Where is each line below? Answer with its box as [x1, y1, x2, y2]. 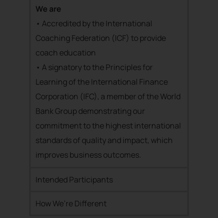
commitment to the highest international [36, 120, 181, 131]
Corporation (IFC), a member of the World [36, 91, 181, 102]
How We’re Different [36, 198, 107, 209]
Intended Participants [36, 174, 113, 185]
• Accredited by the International [36, 18, 152, 29]
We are [36, 3, 61, 14]
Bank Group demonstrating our [36, 106, 145, 116]
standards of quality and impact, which [36, 135, 173, 145]
